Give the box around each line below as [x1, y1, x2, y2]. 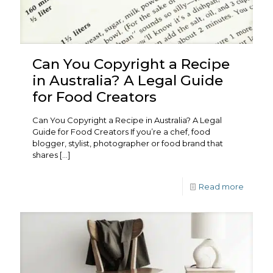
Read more [199, 181, 244, 191]
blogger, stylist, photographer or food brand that [32, 138, 223, 148]
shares [32, 149, 58, 160]
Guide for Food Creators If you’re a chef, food [32, 126, 210, 136]
